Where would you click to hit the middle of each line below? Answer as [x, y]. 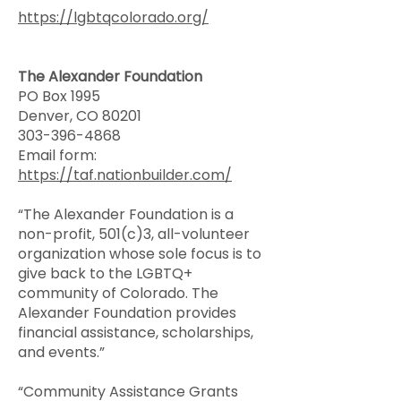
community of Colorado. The [118, 293]
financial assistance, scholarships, [136, 333]
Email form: [57, 155]
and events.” [61, 352]
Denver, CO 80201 [80, 116]
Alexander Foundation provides [127, 313]
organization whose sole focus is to [140, 254]
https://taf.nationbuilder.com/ [125, 175]
